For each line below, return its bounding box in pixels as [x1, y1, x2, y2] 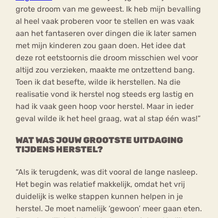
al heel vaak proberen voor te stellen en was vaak [16, 16, 194, 26]
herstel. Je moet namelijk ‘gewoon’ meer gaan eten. [16, 203, 202, 213]
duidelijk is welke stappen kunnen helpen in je [16, 191, 183, 201]
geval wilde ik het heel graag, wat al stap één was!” [16, 113, 200, 123]
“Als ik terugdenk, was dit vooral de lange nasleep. [16, 167, 198, 177]
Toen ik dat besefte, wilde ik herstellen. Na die [16, 77, 181, 87]
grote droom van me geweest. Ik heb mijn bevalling [16, 4, 201, 14]
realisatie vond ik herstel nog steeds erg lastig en [16, 89, 194, 99]
